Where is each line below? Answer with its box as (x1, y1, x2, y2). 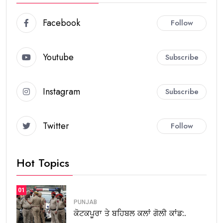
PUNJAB (74, 198, 97, 206)
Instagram (43, 85, 80, 98)
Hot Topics (16, 155, 69, 171)
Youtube (43, 50, 74, 64)
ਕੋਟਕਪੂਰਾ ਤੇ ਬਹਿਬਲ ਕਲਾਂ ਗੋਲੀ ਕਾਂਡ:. (74, 207, 186, 219)
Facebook (43, 16, 80, 29)
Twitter (43, 119, 69, 132)
